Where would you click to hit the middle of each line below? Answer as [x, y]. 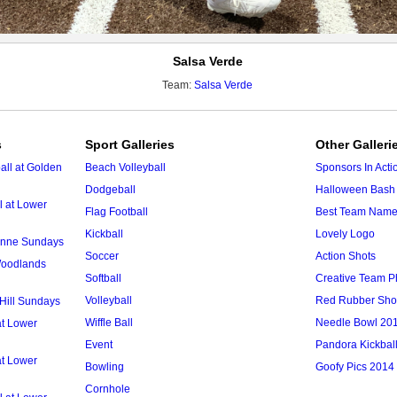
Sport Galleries [130, 144]
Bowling [105, 367]
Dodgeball [110, 190]
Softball [103, 278]
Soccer [102, 256]
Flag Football [117, 212]
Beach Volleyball [125, 167]
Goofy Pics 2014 [355, 367]
